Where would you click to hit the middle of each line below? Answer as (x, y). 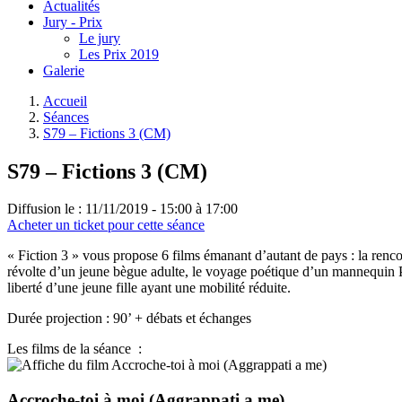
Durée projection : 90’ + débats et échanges (129, 319)
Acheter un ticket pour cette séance (106, 225)
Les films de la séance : (74, 349)
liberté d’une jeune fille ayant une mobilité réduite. (149, 288)
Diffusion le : (44, 209)
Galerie (64, 70)
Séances (66, 117)
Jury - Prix (73, 22)
